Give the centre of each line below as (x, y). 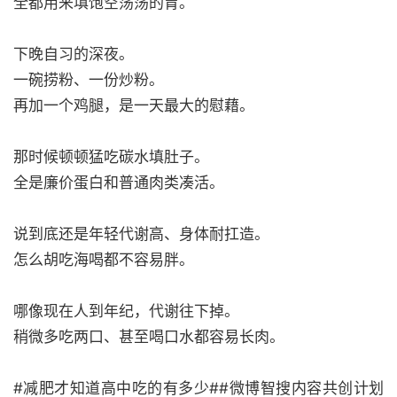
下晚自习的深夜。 (74, 54)
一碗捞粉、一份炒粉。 (89, 80)
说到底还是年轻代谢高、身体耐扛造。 (141, 234)
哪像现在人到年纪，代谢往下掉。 (126, 311)
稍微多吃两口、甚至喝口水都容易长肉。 (149, 337)
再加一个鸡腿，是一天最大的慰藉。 (134, 105)
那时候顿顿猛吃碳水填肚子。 (111, 157)
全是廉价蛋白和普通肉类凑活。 (119, 183)
